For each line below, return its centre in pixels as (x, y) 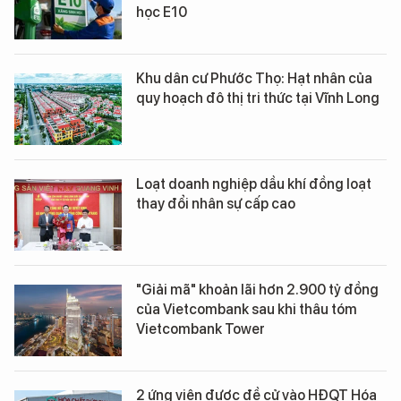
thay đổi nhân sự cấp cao (216, 204)
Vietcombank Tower (200, 329)
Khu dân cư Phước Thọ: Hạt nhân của (254, 79)
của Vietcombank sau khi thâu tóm (247, 310)
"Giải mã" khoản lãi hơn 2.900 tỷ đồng (257, 290)
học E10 (162, 13)
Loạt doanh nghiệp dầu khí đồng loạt (254, 184)
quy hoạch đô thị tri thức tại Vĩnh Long (258, 98)
